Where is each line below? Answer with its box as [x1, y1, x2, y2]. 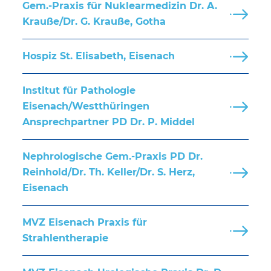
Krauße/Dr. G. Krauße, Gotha [22, 16, 166, 28]
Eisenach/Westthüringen [22, 100, 150, 113]
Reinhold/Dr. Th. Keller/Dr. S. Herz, [22, 166, 195, 178]
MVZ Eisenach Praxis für [22, 217, 148, 229]
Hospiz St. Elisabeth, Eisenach [22, 50, 175, 62]
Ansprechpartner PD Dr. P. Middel [22, 116, 195, 128]
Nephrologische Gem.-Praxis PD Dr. [22, 151, 203, 163]
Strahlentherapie [22, 232, 109, 244]
